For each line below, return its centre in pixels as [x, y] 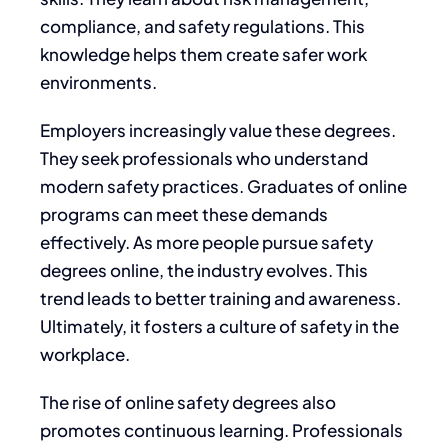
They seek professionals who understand [204, 157]
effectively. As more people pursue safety [206, 241]
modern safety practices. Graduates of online [223, 185]
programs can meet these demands [184, 213]
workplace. [85, 353]
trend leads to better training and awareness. [220, 297]
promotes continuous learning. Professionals [221, 429]
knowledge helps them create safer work [203, 53]
